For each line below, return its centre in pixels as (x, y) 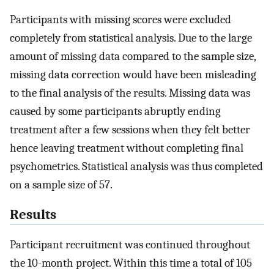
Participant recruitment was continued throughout (130, 244)
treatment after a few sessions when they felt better (130, 130)
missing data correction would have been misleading (133, 75)
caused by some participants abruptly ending (115, 112)
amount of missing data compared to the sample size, (133, 57)
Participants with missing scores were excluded (120, 20)
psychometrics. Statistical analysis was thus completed (136, 167)
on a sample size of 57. (61, 185)
